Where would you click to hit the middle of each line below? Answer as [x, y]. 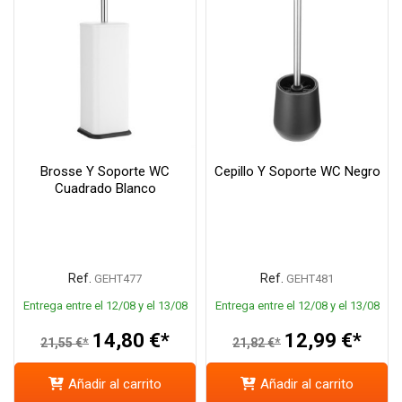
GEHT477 [118, 279]
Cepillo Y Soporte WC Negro [297, 172]
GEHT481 [310, 279]
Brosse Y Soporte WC [105, 172]
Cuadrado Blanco [105, 189]
